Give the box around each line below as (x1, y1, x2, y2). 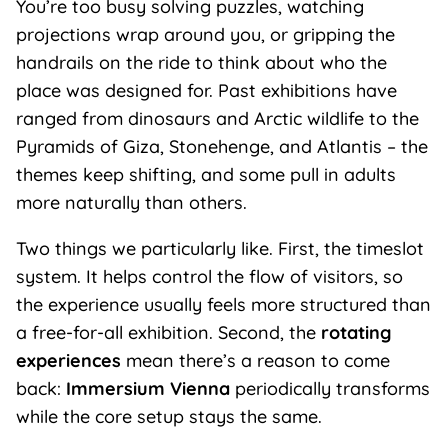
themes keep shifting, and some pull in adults (15, 163, 396, 186)
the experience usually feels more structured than (15, 293, 431, 316)
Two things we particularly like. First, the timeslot (15, 237, 424, 260)
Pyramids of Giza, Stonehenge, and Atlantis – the (15, 135, 428, 158)
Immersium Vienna (65, 377, 230, 400)
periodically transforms (229, 377, 430, 400)
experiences (15, 349, 121, 372)
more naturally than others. (15, 191, 247, 214)
